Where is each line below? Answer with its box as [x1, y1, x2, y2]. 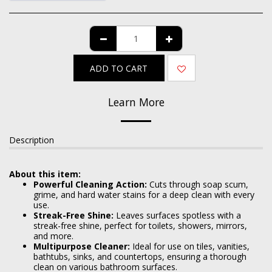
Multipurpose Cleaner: [33, 240, 130, 252]
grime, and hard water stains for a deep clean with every [33, 189, 254, 200]
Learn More [107, 95, 165, 109]
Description [9, 134, 54, 146]
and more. [33, 230, 73, 242]
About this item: [9, 168, 81, 180]
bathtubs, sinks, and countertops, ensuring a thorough [33, 251, 246, 262]
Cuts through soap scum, [147, 178, 248, 190]
